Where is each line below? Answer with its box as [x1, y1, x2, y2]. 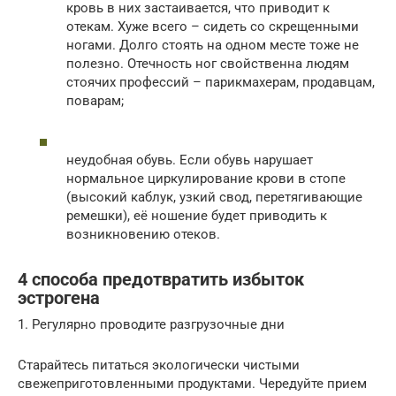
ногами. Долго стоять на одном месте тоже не [66, 37, 359, 54]
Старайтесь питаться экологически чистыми [18, 357, 300, 374]
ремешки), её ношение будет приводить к [66, 208, 327, 225]
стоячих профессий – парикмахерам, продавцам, [66, 74, 375, 91]
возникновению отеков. [66, 226, 220, 243]
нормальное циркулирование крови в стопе [66, 171, 346, 187]
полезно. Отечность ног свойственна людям [66, 56, 349, 72]
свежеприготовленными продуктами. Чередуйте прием [18, 376, 367, 392]
